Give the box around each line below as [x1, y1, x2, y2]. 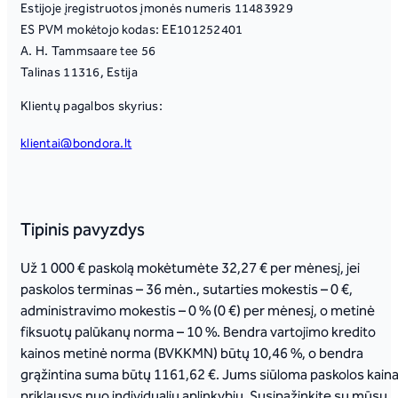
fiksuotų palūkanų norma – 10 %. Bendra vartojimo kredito [20, 321, 376, 344]
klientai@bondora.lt [20, 134, 132, 155]
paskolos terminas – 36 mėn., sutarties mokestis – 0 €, [20, 278, 353, 301]
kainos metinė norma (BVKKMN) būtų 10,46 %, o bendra [20, 342, 363, 365]
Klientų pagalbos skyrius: [20, 97, 163, 117]
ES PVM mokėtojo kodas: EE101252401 [20, 20, 243, 41]
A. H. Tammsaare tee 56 [20, 42, 156, 62]
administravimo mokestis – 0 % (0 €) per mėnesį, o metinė [20, 299, 375, 322]
